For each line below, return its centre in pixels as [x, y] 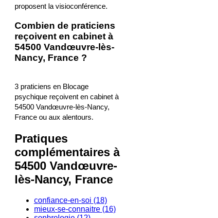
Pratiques [41, 138]
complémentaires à [67, 152]
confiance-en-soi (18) [70, 200]
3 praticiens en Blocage [51, 86]
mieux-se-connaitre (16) [75, 209]
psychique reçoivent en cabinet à [66, 96]
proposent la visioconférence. [61, 6]
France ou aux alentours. [54, 117]
